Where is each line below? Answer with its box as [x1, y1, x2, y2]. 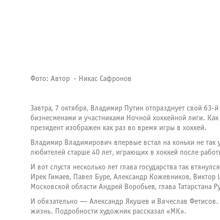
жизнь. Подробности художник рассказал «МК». [30, 207, 187, 215]
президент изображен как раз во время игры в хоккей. [30, 124, 207, 132]
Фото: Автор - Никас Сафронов [30, 75, 132, 82]
